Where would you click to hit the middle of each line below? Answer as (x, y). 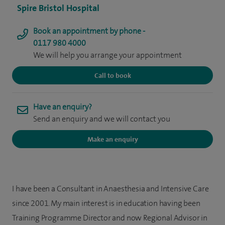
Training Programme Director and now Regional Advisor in (110, 218)
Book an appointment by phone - (89, 31)
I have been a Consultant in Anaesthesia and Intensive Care (110, 189)
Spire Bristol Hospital (58, 8)
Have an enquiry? (63, 107)
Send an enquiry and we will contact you (102, 119)
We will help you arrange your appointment (107, 55)
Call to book (113, 75)
